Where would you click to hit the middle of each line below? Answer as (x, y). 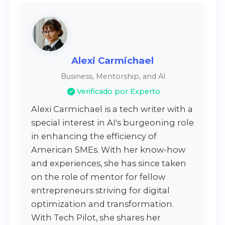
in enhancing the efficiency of (94, 136)
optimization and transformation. (102, 204)
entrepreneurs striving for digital (100, 191)
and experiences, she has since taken (109, 163)
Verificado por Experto (118, 92)
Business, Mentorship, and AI (113, 77)
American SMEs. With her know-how (108, 150)
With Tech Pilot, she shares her (96, 218)
